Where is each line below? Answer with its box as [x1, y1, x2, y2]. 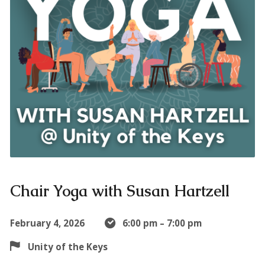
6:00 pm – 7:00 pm [122, 216, 202, 229]
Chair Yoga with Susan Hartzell [9, 181, 230, 201]
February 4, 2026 [9, 216, 85, 229]
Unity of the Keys [27, 240, 108, 253]
